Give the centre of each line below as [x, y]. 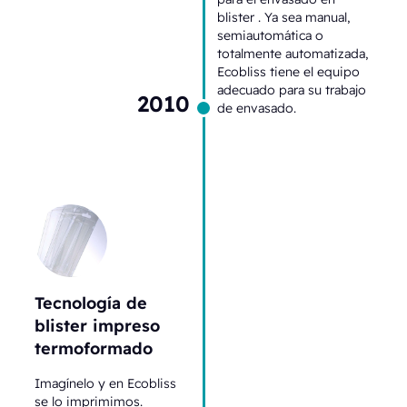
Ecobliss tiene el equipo [288, 71]
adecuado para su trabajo [292, 89]
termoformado [94, 347]
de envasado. [257, 108]
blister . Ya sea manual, [284, 17]
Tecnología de [91, 302]
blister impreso [98, 325]
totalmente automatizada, [293, 53]
